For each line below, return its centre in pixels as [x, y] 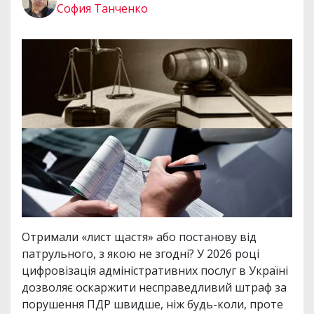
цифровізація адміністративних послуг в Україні [155, 270]
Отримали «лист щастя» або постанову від [139, 237]
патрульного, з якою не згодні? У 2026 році [141, 253]
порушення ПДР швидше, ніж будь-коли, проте [152, 304]
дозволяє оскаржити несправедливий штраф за [154, 287]
